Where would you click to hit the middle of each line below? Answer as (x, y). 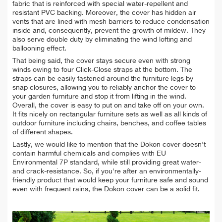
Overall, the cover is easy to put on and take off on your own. (108, 106)
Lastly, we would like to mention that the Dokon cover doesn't (109, 145)
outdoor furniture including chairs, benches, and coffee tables (109, 124)
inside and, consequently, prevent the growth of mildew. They (109, 31)
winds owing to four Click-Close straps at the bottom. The (102, 70)
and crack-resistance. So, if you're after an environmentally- (107, 172)
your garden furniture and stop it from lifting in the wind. (99, 97)
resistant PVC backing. (49, 13)
